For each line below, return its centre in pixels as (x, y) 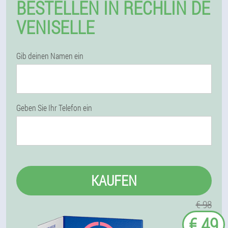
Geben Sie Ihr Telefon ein (54, 108)
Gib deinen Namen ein (50, 56)
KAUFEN (114, 180)
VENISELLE (55, 27)
